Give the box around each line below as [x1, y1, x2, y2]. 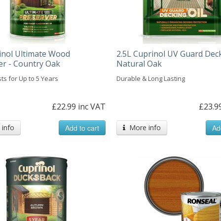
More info [125, 122, 161, 132]
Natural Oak [116, 58, 162, 69]
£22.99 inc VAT [52, 101, 106, 112]
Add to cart [65, 122, 100, 133]
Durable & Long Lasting [116, 74, 185, 83]
